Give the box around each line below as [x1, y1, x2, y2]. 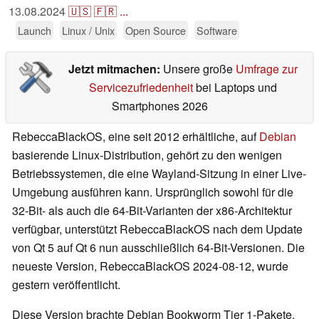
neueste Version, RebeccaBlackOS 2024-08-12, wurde [12, 258, 288, 275]
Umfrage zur [235, 61, 298, 78]
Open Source [125, 23, 186, 38]
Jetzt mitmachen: [68, 61, 163, 78]
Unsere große [162, 61, 236, 78]
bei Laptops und [192, 79, 277, 96]
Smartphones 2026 [111, 98, 208, 115]
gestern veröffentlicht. [12, 276, 120, 293]
